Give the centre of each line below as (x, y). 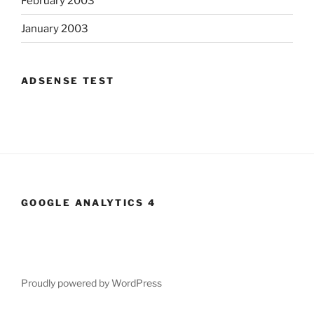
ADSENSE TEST (68, 81)
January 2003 (55, 28)
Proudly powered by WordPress (91, 283)
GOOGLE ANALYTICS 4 (89, 202)
